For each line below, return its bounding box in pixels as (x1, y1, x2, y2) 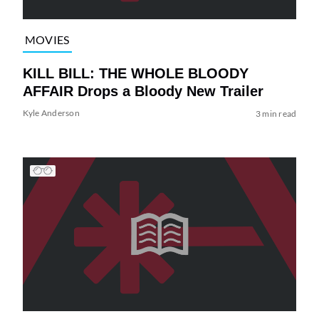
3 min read (255, 108, 297, 119)
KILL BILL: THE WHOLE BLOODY (22, 65, 249, 81)
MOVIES (24, 33, 70, 47)
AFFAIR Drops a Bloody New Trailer (22, 83, 263, 99)
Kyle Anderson (22, 107, 80, 118)
